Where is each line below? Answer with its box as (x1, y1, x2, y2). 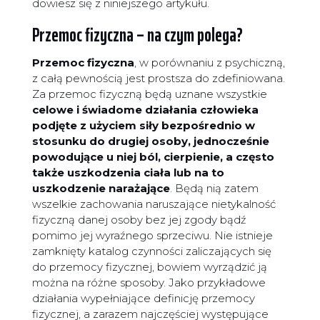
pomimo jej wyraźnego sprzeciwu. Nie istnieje (31, 229, 273, 243)
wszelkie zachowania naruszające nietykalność (31, 197, 276, 211)
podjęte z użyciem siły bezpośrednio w (31, 119, 255, 133)
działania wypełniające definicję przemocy (31, 291, 255, 306)
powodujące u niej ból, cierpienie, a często (31, 150, 274, 164)
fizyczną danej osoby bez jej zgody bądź (31, 213, 246, 227)
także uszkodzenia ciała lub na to (31, 166, 224, 180)
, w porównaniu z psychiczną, (134, 56, 285, 70)
